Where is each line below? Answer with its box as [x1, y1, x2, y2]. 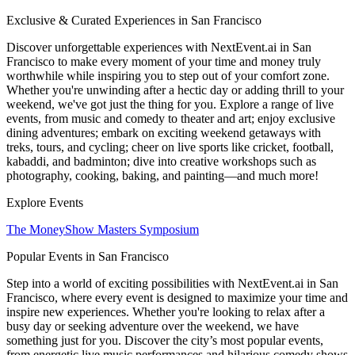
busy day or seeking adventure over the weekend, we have [6, 319, 299, 333]
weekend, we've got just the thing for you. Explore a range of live [6, 97, 334, 111]
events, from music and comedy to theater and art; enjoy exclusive [6, 111, 335, 125]
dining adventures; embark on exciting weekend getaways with [6, 125, 321, 139]
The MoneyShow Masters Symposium [6, 222, 199, 236]
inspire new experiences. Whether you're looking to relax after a [6, 304, 325, 319]
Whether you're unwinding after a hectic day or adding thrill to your [6, 82, 344, 97]
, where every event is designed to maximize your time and [55, 290, 348, 304]
